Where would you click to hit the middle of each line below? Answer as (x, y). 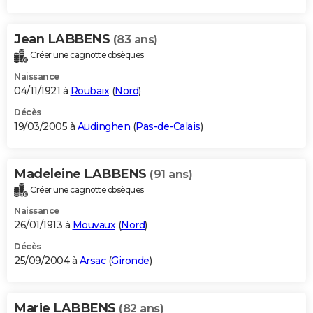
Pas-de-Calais (168, 126)
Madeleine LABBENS (82, 174)
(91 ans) (171, 174)
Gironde (130, 261)
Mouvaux (94, 225)
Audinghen (103, 126)
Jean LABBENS (64, 39)
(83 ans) (135, 39)
